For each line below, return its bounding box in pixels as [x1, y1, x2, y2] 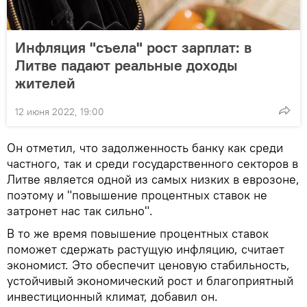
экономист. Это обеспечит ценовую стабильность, [7, 257, 290, 273]
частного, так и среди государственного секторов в [7, 156, 298, 171]
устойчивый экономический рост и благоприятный [7, 273, 293, 288]
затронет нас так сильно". [7, 203, 153, 219]
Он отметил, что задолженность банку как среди [7, 140, 283, 156]
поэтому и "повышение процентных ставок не [7, 187, 267, 203]
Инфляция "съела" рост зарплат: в [15, 38, 251, 57]
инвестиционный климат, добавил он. [7, 288, 218, 304]
